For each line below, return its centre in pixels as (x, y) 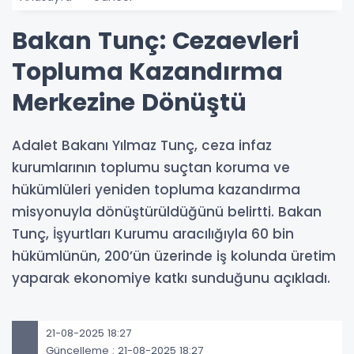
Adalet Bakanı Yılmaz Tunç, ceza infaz (142, 145)
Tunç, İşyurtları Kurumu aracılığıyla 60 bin (153, 233)
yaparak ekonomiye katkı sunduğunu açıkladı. (171, 278)
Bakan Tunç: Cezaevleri (155, 41)
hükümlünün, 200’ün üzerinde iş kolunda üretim (174, 256)
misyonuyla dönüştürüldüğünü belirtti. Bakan (167, 211)
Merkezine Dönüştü (129, 102)
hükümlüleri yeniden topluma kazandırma (156, 189)
